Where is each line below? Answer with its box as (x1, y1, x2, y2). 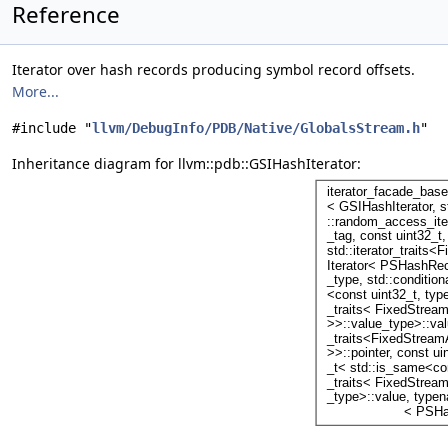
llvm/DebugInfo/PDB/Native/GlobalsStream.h (92, 120, 420, 136)
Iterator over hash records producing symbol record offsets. (12, 60, 415, 79)
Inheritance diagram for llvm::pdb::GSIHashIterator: (12, 154, 361, 173)
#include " (12, 120, 92, 136)
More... (12, 82, 59, 101)
